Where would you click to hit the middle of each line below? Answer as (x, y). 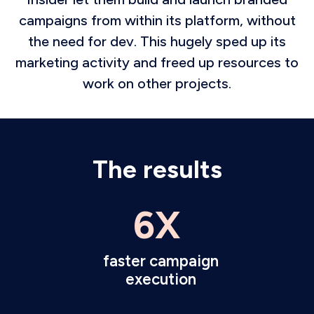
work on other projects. (157, 83)
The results (157, 169)
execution (161, 279)
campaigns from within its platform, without (157, 20)
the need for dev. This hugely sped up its (157, 41)
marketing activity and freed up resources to (157, 62)
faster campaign (161, 261)
